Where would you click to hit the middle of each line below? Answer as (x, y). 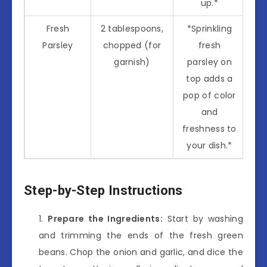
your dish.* (209, 145)
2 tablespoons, (132, 28)
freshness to (209, 128)
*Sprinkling (209, 28)
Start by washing (203, 218)
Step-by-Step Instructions (103, 191)
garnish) (132, 62)
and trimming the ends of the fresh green (141, 235)
